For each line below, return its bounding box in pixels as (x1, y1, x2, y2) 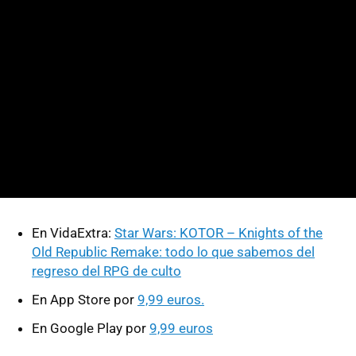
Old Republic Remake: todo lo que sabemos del (32, 243, 315, 260)
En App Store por (32, 291, 137, 308)
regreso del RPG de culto (32, 262, 181, 279)
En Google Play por (32, 319, 149, 336)
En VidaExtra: (32, 224, 114, 241)
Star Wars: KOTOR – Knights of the (114, 224, 323, 241)
